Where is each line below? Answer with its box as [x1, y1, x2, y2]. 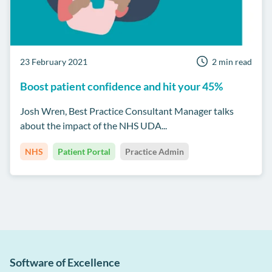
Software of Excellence [10, 255, 120, 269]
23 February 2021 [20, 56, 87, 67]
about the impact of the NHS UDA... [20, 119, 167, 131]
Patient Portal [58, 146, 110, 157]
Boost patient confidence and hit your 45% [20, 79, 223, 93]
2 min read [212, 56, 252, 67]
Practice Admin [125, 146, 184, 157]
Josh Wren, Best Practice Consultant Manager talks [20, 104, 234, 117]
